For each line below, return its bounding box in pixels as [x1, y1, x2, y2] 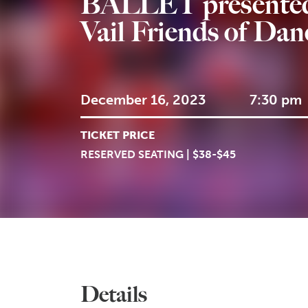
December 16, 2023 [80, 91, 206, 109]
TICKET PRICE [80, 129, 155, 142]
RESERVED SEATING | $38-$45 [80, 148, 236, 162]
